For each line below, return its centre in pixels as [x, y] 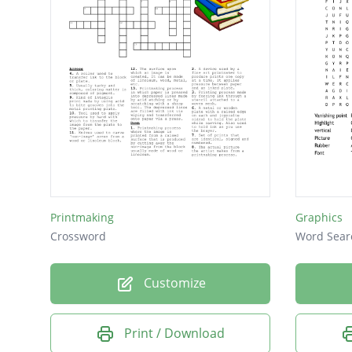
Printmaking [82, 217]
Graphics [319, 217]
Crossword [78, 236]
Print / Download [174, 333]
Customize [173, 282]
